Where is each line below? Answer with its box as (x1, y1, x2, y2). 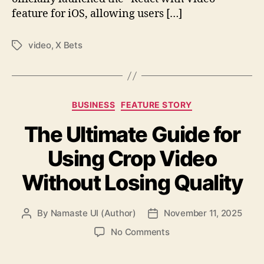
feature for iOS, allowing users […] (12, 7, 182, 21)
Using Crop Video (47, 145, 217, 171)
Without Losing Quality (21, 169, 243, 196)
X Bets (55, 39, 82, 51)
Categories (131, 96, 184, 109)
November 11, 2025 (163, 207, 242, 219)
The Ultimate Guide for (24, 121, 240, 147)
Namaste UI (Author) (50, 207, 136, 219)
